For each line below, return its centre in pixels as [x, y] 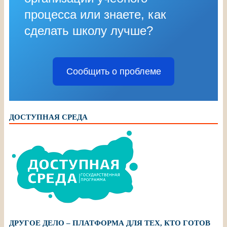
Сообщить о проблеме [113, 71]
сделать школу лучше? [89, 30]
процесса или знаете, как [95, 14]
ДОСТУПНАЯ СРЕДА [48, 117]
